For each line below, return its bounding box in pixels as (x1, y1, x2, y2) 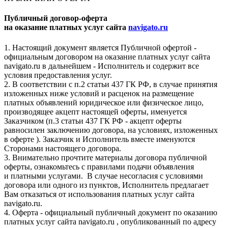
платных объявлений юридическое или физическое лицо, (4, 98, 204, 107)
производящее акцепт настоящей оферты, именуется (4, 107, 187, 116)
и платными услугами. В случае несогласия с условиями (4, 171, 203, 180)
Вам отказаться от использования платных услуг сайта (4, 189, 194, 198)
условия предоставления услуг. (4, 70, 112, 79)
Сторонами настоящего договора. (4, 144, 121, 153)
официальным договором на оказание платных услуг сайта (4, 52, 210, 61)
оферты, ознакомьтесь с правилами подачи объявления (4, 162, 194, 171)
